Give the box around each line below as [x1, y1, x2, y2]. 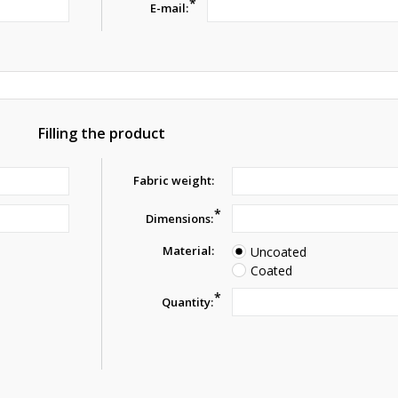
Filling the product [37, 123, 165, 143]
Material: [163, 243, 215, 259]
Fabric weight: [133, 172, 215, 188]
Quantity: [162, 294, 214, 310]
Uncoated [251, 243, 307, 260]
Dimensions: [146, 211, 214, 227]
